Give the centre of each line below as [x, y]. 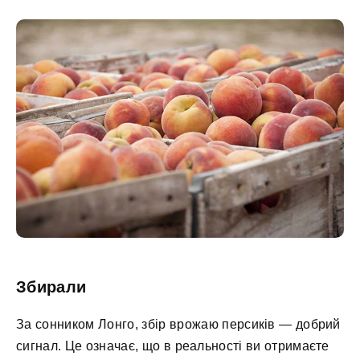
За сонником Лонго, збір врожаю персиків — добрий [178, 324]
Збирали [51, 286]
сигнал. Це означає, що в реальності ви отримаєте [173, 346]
